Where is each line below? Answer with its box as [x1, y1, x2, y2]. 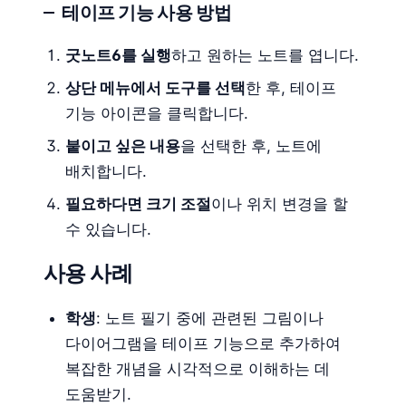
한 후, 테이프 [246, 78, 336, 97]
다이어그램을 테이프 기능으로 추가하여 [65, 333, 341, 353]
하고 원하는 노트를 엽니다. [171, 45, 359, 64]
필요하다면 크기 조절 [65, 194, 211, 213]
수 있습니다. [65, 219, 151, 238]
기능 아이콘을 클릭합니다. [65, 103, 248, 122]
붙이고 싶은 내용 [65, 136, 180, 155]
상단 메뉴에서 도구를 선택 [65, 78, 246, 97]
